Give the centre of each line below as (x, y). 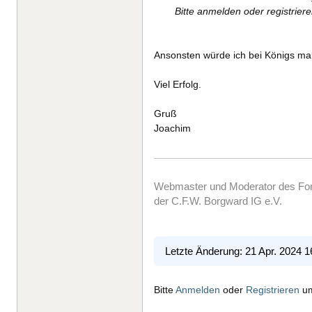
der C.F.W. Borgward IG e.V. (218, 201)
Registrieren (273, 289)
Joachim (172, 128)
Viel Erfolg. (178, 85)
